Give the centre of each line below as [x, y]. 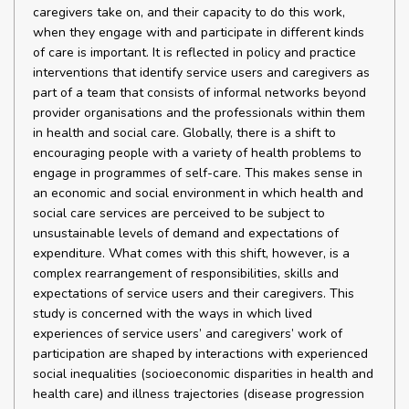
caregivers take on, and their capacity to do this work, [189, 12]
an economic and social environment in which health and [198, 193]
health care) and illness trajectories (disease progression [199, 394]
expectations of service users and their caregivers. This [194, 294]
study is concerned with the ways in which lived [173, 314]
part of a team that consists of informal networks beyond [199, 93]
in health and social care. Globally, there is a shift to [184, 133]
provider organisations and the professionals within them [199, 113]
